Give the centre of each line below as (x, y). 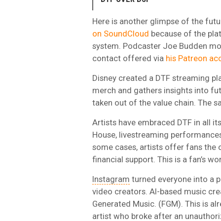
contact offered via (129, 58)
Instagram (111, 179)
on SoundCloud (121, 33)
